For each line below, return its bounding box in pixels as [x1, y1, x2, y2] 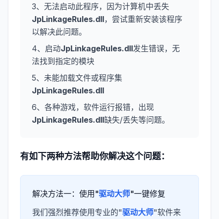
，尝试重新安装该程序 [104, 14, 182, 24]
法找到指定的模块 [32, 56, 94, 66]
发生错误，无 [133, 44, 180, 53]
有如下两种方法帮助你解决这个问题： [20, 151, 170, 161]
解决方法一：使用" [32, 189, 99, 198]
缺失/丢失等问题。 [104, 115, 170, 125]
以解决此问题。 [32, 27, 87, 37]
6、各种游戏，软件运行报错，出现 [32, 102, 154, 112]
